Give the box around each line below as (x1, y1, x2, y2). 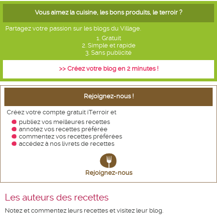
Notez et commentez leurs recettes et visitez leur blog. (5, 207, 163, 215)
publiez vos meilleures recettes (19, 118, 110, 125)
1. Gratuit (96, 34, 121, 42)
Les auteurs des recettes (5, 192, 108, 203)
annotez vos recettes (19, 125, 80, 133)
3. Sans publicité (85, 49, 132, 56)
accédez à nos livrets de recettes (19, 140, 114, 147)
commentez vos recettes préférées (19, 133, 122, 140)
